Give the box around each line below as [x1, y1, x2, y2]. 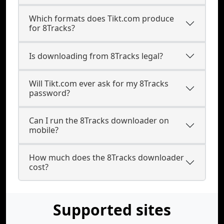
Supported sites [53, 199, 171, 220]
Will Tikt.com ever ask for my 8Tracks [29, 78, 168, 89]
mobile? [29, 124, 58, 135]
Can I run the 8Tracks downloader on [29, 115, 169, 126]
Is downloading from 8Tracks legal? [29, 50, 163, 61]
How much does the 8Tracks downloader [29, 152, 184, 163]
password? [29, 87, 70, 98]
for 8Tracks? [29, 22, 75, 33]
